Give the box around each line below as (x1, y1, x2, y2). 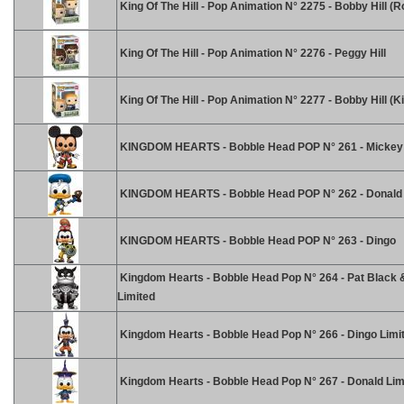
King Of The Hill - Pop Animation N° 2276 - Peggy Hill (117, 47, 386, 60)
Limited (117, 290, 155, 303)
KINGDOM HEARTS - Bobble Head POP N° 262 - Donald (117, 188, 402, 200)
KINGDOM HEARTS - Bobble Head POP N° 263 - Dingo (117, 234, 396, 247)
